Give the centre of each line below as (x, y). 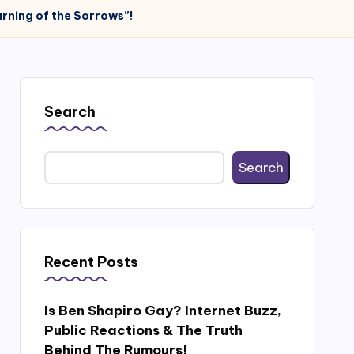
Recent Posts (91, 262)
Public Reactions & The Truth (143, 330)
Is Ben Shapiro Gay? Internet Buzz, (162, 311)
